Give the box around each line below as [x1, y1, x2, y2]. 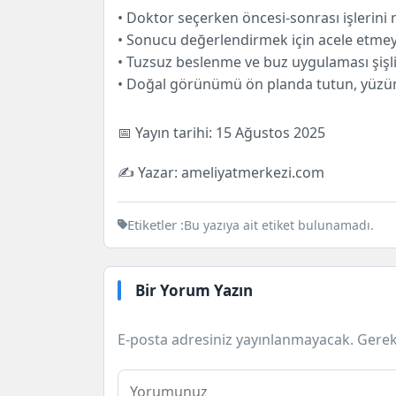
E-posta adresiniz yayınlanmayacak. [118, 329, 354, 349]
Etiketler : [127, 215, 184, 233]
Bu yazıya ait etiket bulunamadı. [184, 216, 374, 233]
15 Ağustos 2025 [216, 122, 325, 142]
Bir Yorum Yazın [135, 279, 253, 301]
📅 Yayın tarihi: [118, 122, 216, 142]
